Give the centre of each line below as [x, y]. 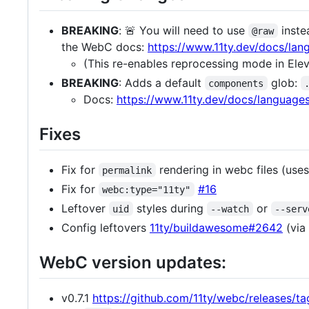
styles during [170, 208]
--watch [230, 209]
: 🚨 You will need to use [183, 30]
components [236, 83]
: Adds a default [162, 82]
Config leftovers [106, 227]
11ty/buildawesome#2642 [216, 227]
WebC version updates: [133, 262]
